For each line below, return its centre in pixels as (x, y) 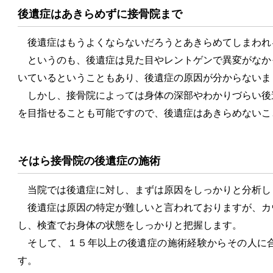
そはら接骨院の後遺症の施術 (89, 161)
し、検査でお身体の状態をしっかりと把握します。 (130, 225)
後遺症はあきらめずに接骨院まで (100, 14)
